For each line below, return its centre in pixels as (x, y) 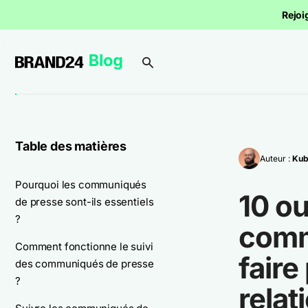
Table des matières (71, 146)
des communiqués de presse (85, 264)
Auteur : (276, 158)
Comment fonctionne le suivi (84, 246)
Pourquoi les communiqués (81, 185)
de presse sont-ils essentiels (85, 202)
